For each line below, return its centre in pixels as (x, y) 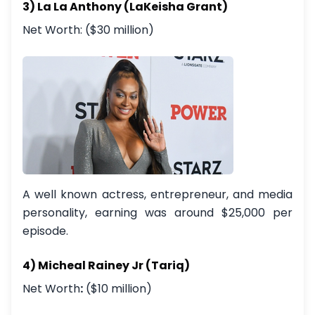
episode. (45, 231)
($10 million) (117, 289)
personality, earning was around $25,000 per (157, 213)
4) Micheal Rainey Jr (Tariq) (106, 265)
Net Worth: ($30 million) (88, 30)
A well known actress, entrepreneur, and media (157, 194)
